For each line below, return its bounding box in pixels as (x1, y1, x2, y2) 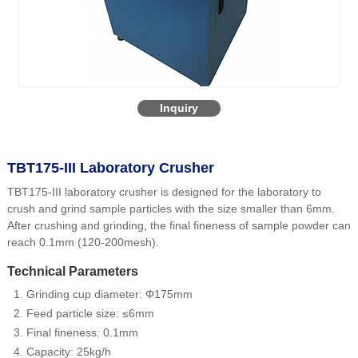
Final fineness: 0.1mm (26, 325, 138, 339)
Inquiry (159, 101, 198, 114)
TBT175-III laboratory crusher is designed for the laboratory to (6, 185, 321, 198)
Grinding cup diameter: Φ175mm (26, 287, 193, 300)
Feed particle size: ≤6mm (26, 306, 154, 320)
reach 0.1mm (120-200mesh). (6, 235, 159, 249)
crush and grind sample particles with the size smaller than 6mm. (6, 201, 335, 215)
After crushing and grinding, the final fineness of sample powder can (6, 218, 351, 232)
